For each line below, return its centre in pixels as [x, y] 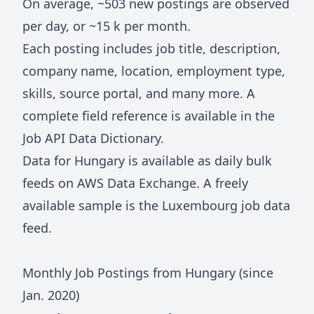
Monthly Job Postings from [104, 273]
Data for [48, 161]
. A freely [222, 183]
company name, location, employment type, [154, 71]
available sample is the [92, 206]
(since [254, 273]
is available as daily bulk [198, 161]
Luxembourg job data [226, 206]
